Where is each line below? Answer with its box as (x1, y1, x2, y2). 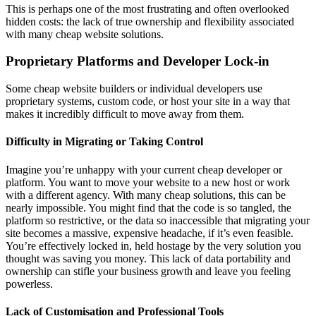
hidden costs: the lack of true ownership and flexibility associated (6, 15, 294, 28)
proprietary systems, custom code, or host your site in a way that (6, 95, 290, 108)
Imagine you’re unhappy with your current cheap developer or (6, 163, 282, 176)
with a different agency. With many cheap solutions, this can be (6, 188, 286, 201)
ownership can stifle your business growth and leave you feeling (6, 265, 291, 277)
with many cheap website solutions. (6, 28, 164, 40)
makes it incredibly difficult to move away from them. (6, 108, 244, 121)
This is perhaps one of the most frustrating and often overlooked (6, 2, 289, 15)
